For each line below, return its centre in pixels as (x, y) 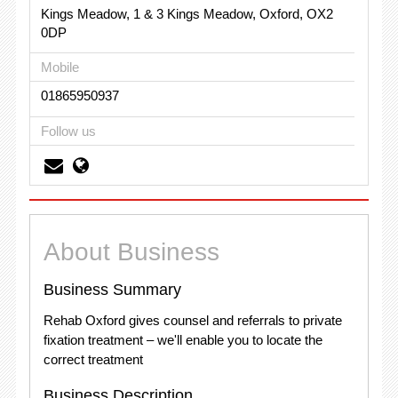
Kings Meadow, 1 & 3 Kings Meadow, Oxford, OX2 (187, 13)
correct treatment (93, 359)
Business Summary (112, 290)
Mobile (60, 68)
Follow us (68, 131)
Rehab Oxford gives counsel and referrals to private (192, 320)
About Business (131, 252)
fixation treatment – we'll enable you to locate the (183, 340)
